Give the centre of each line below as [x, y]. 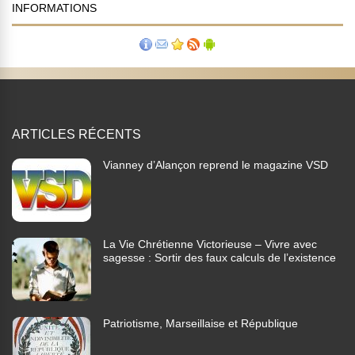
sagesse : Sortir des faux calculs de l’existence [219, 258]
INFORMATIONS [54, 8]
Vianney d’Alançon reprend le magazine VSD [216, 165]
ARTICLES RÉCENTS [76, 135]
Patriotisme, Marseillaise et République [200, 324]
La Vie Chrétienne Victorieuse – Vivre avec [210, 244]
